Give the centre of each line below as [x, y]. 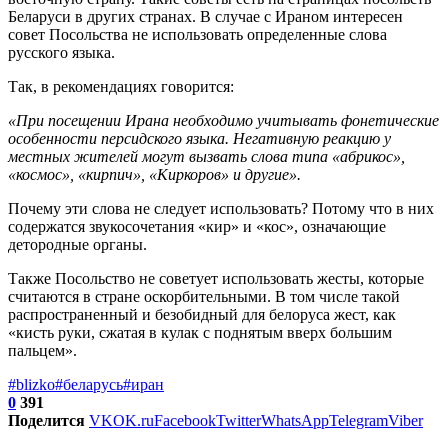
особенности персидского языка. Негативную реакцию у [199, 138]
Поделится [46, 420]
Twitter [238, 420]
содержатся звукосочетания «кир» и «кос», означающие [197, 226]
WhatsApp [295, 420]
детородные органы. [77, 244]
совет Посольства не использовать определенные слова [197, 34]
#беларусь [89, 384]
